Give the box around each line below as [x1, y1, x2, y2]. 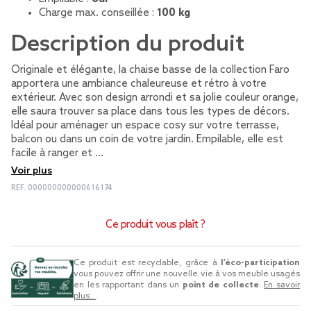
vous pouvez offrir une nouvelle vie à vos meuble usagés [74, 269, 300, 279]
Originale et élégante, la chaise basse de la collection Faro [11, 64, 289, 76]
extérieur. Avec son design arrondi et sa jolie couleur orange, [11, 92, 299, 104]
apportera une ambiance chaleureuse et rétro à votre [11, 78, 267, 90]
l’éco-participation [221, 258, 300, 268]
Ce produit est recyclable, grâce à [74, 258, 221, 268]
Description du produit [11, 31, 244, 58]
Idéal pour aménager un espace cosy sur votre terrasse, [11, 119, 279, 132]
